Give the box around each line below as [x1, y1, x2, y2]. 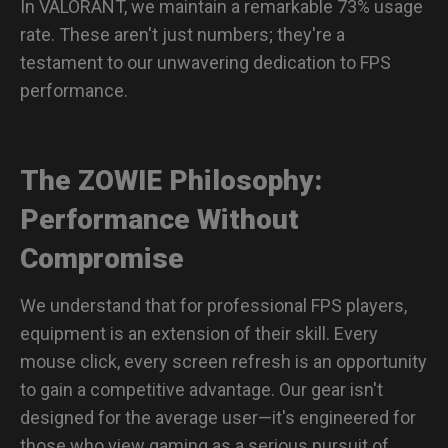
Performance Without [20, 202, 299, 236]
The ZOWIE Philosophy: [20, 163, 322, 197]
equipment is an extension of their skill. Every [20, 322, 378, 344]
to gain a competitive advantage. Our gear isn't [20, 378, 383, 400]
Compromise [20, 241, 184, 275]
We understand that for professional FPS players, [20, 294, 407, 316]
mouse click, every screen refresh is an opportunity [20, 350, 427, 372]
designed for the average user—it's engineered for [20, 406, 416, 428]
